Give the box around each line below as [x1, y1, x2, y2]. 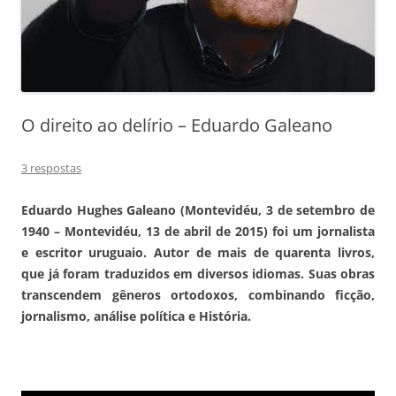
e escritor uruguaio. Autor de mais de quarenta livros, [21, 243, 375, 261]
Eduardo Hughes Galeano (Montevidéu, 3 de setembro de [21, 201, 375, 218]
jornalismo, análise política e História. [21, 307, 255, 324]
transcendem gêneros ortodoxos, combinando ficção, [21, 286, 375, 303]
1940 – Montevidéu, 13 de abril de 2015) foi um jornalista [21, 222, 375, 240]
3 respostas [21, 159, 81, 176]
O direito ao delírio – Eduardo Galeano [21, 112, 332, 137]
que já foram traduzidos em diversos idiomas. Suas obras [21, 264, 375, 282]
